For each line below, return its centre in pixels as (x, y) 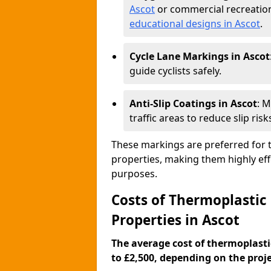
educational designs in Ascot (195, 24)
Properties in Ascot (175, 220)
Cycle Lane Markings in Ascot (200, 56)
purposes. (134, 174)
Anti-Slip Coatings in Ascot (193, 103)
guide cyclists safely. (175, 71)
